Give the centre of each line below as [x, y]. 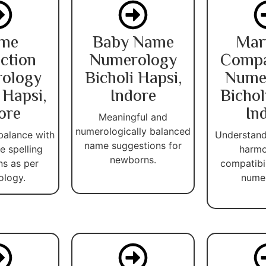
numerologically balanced [133, 131]
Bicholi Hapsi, [133, 79]
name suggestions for [133, 145]
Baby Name [133, 43]
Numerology [133, 61]
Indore [133, 96]
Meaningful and [133, 117]
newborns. [133, 159]
